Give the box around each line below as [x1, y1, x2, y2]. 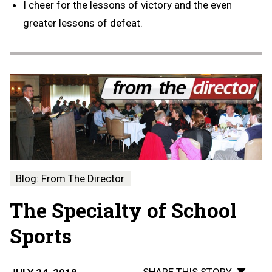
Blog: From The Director [16, 172, 124, 185]
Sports [10, 222, 72, 249]
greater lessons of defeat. [23, 16, 143, 29]
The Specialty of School [10, 196, 237, 223]
